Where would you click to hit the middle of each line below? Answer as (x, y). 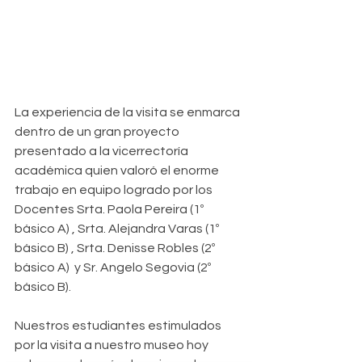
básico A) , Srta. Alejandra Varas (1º (118, 228)
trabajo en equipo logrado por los (115, 189)
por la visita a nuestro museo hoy (113, 345)
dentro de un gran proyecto (98, 131)
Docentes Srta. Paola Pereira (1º (111, 209)
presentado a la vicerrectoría (103, 151)
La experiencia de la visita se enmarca (128, 112)
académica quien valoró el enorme (118, 170)
